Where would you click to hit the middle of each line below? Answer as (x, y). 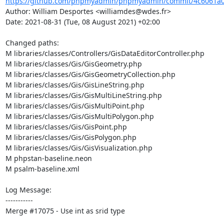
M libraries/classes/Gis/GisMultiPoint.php (75, 106)
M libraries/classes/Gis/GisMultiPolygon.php (79, 116)
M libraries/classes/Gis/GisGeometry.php (73, 64)
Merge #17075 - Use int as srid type (65, 211)
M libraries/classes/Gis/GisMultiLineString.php (83, 95)
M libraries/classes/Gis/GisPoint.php (66, 127)
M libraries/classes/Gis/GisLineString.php (75, 85)
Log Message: (28, 190)
